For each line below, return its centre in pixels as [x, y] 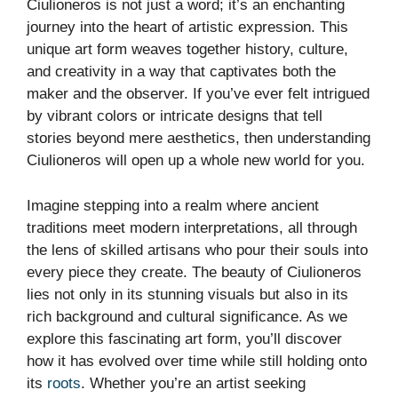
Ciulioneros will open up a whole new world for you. [196, 161]
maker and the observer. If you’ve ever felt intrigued [198, 94]
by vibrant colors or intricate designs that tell [175, 116]
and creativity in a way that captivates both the [181, 72]
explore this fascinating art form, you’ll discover [184, 338]
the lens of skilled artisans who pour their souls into [197, 250]
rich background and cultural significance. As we [187, 316]
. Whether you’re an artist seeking [193, 383]
